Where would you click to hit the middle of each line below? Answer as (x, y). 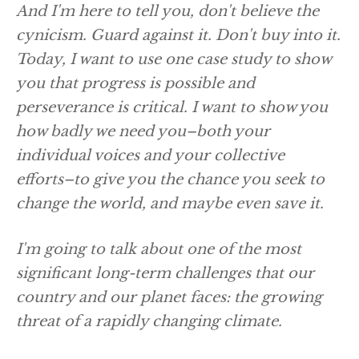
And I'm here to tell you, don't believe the (167, 11)
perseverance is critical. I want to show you (172, 107)
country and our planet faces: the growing (169, 297)
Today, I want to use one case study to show (173, 59)
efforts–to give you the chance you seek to (170, 179)
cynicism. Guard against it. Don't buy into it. (178, 35)
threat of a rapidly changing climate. (149, 321)
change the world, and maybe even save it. (170, 204)
